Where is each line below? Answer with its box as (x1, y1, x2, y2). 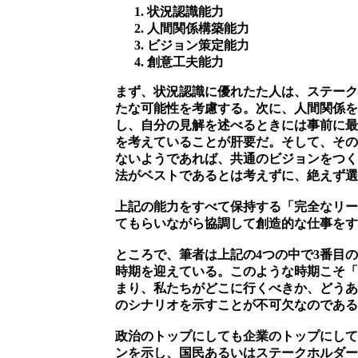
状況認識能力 (147, 5, 224, 19)
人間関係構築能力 (147, 22, 249, 36)
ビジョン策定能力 (147, 38, 249, 53)
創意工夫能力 (147, 55, 224, 70)
